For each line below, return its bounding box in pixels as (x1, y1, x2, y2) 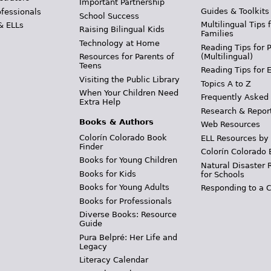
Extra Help (79, 97, 120, 106)
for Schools (201, 169, 245, 179)
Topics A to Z (201, 79, 252, 88)
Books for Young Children (79, 155, 177, 165)
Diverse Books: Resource (79, 210, 177, 219)
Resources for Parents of (79, 52, 174, 61)
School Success (79, 11, 139, 21)
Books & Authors (79, 117, 154, 126)
